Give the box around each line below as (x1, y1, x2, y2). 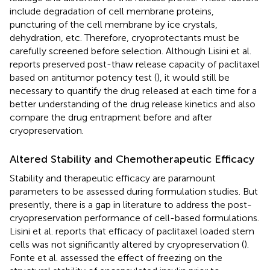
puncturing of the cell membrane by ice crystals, (10, 18, 218, 30)
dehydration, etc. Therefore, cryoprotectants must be (10, 31, 239, 43)
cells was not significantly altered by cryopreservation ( (10, 238, 244, 250)
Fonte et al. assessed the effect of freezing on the (10, 251, 222, 263)
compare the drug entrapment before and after (10, 111, 212, 123)
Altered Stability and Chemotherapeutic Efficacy (10, 152, 254, 166)
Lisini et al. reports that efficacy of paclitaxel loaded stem (10, 225, 254, 237)
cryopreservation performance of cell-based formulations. (10, 212, 259, 224)
